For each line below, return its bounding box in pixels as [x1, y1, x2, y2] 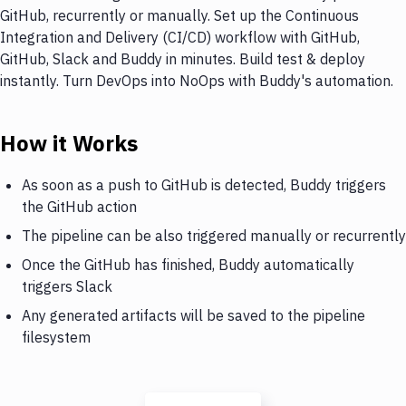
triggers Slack [22, 276, 112, 295]
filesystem [22, 327, 91, 346]
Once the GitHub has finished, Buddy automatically [22, 255, 354, 274]
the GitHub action [22, 197, 137, 216]
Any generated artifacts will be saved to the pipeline [22, 305, 365, 324]
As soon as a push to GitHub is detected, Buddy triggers [22, 175, 386, 194]
